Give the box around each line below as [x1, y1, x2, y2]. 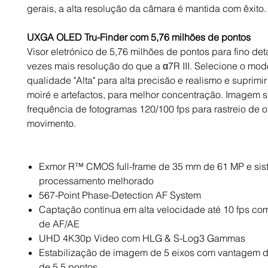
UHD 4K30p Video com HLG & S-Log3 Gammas [39, 232, 245, 245]
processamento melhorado [39, 175, 154, 187]
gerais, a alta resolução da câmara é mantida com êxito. [27, 2, 266, 15]
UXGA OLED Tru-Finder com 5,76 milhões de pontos [27, 31, 251, 44]
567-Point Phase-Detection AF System [39, 189, 201, 202]
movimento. [27, 117, 76, 130]
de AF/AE [39, 218, 80, 230]
